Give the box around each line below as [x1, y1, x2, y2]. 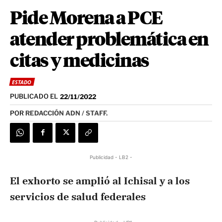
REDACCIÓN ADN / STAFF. [25, 109, 108, 117]
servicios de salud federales [10, 189, 146, 203]
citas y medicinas [10, 53, 149, 71]
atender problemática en [10, 31, 209, 50]
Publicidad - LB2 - [90, 154, 132, 160]
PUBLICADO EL [10, 92, 58, 101]
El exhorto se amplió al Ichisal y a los [10, 173, 190, 187]
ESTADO [12, 78, 31, 86]
